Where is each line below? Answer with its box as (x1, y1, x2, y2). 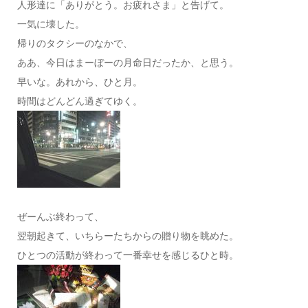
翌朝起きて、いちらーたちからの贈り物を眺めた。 (16, 230, 239, 241)
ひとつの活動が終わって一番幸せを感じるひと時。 (16, 250, 239, 261)
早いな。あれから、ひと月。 (16, 76, 142, 87)
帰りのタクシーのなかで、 (16, 38, 133, 49)
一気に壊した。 (16, 19, 85, 30)
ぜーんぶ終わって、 (16, 211, 104, 222)
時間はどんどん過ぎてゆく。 (16, 96, 142, 107)
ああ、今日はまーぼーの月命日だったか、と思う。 (16, 57, 239, 68)
